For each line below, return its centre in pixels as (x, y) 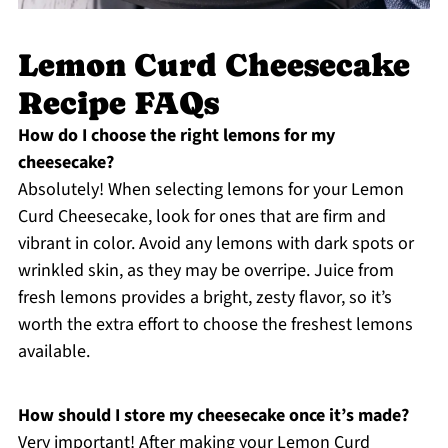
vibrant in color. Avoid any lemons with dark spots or (215, 243)
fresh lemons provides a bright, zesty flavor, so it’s (204, 297)
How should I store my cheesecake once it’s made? (213, 415)
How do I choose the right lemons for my (176, 135)
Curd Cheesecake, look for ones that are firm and (201, 216)
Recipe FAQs (118, 102)
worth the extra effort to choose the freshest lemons (215, 324)
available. (53, 351)
